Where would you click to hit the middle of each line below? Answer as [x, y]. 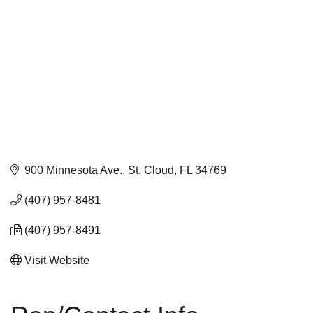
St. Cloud [151, 170]
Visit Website [57, 260]
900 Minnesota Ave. [73, 170]
